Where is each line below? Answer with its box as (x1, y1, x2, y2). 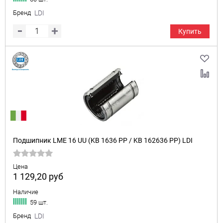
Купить (178, 27, 202, 35)
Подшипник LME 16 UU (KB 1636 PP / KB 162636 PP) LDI (13, 136, 193, 144)
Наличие (13, 188, 38, 196)
